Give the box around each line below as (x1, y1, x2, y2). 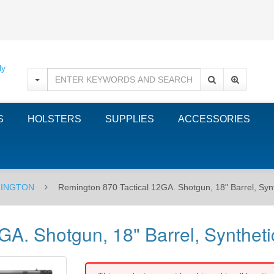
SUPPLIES (105, 114, 154, 124)
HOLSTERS (28, 114, 81, 124)
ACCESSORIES (178, 114, 250, 124)
